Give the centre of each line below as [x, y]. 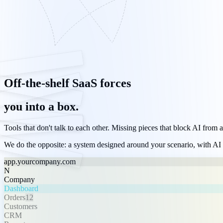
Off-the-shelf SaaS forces [67, 83]
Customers [21, 206]
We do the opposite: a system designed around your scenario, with [108, 144]
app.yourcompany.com [40, 161]
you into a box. [41, 106]
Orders [15, 197]
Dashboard [21, 188]
